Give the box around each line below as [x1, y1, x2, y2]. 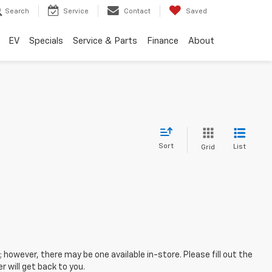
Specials [29, 36, 63, 46]
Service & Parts [73, 36, 137, 46]
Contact [124, 8, 151, 15]
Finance [147, 36, 178, 46]
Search [5, 8, 29, 15]
